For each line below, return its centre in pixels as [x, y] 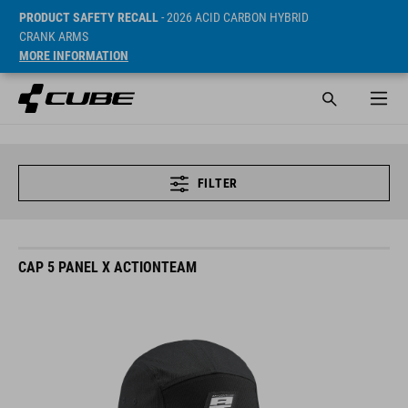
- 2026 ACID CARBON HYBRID [234, 17]
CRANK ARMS [54, 36]
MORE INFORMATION [74, 56]
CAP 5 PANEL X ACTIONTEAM [107, 267]
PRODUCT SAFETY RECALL [89, 17]
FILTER [217, 183]
